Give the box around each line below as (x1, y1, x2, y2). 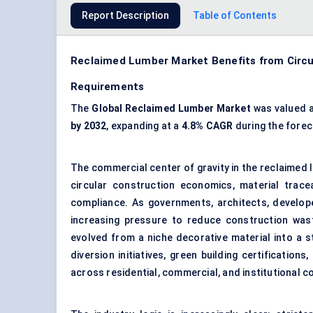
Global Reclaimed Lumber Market (92, 103, 254, 115)
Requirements (71, 80, 145, 94)
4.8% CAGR (181, 120, 233, 132)
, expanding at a (106, 120, 182, 132)
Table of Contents (193, 10, 277, 22)
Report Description (82, 10, 169, 22)
